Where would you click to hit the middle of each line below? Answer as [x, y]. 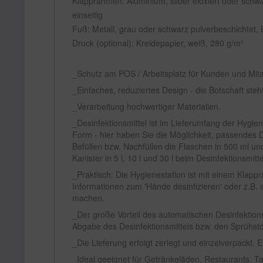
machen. [88, 198]
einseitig [87, 15]
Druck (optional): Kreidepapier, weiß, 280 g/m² [158, 43]
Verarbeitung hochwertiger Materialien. [149, 106]
